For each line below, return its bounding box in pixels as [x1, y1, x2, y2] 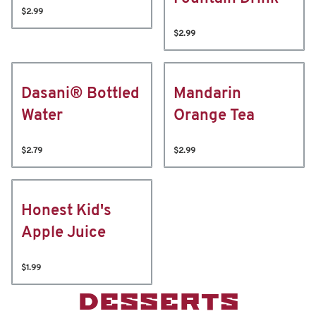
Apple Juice [21, 225, 106, 241]
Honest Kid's [21, 203, 111, 219]
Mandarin [174, 86, 241, 102]
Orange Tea [174, 108, 255, 124]
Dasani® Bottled [21, 86, 140, 102]
